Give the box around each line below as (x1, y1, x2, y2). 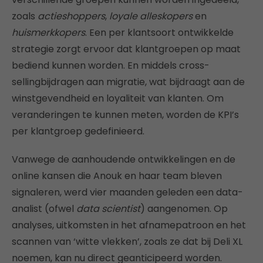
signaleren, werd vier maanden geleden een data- (12, 186, 243, 200)
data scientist (76, 202, 140, 216)
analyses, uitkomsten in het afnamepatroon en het (12, 218, 246, 232)
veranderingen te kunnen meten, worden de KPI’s (12, 108, 239, 122)
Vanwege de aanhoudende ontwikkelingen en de (12, 153, 235, 167)
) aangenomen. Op (140, 202, 228, 216)
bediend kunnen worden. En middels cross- (12, 59, 210, 73)
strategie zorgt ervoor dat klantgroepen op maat (12, 42, 241, 56)
